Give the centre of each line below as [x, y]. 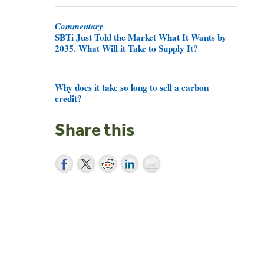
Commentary [79, 26]
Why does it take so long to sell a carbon [132, 87]
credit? [69, 98]
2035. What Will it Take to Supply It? [127, 49]
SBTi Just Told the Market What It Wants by [141, 37]
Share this [95, 129]
